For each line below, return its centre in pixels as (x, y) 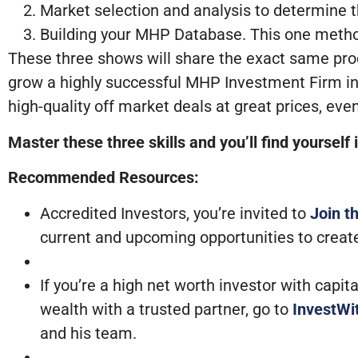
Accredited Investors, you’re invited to (175, 213)
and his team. (90, 333)
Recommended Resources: (103, 178)
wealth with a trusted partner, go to (166, 309)
